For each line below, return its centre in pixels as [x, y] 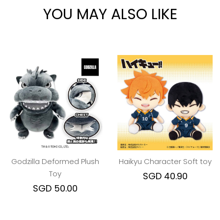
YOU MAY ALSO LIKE [110, 14]
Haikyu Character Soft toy [165, 161]
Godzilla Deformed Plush [55, 161]
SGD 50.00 [55, 188]
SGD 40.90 [165, 176]
